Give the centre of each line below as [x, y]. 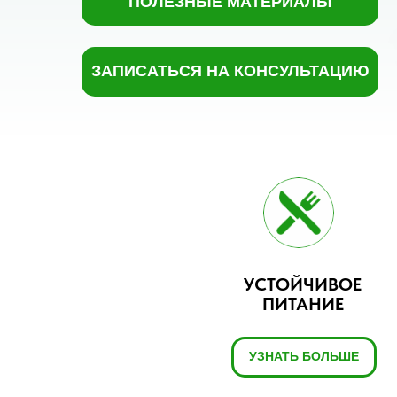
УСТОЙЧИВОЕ [303, 284]
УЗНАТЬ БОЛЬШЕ [304, 356]
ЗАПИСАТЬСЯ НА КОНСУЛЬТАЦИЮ [230, 71]
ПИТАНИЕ [303, 304]
